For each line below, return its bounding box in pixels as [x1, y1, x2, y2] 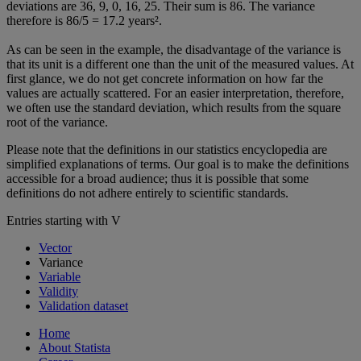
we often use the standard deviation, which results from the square [6, 100, 341, 114]
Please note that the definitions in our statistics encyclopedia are [6, 142, 327, 156]
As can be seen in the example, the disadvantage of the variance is [6, 42, 341, 56]
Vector [39, 240, 72, 255]
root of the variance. [6, 114, 108, 129]
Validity [39, 284, 78, 298]
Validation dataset [39, 298, 128, 313]
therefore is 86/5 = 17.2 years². [6, 13, 162, 27]
